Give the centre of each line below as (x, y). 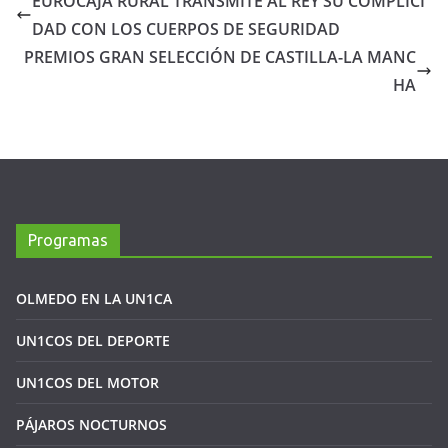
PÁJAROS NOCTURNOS (91, 424)
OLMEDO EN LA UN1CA (94, 298)
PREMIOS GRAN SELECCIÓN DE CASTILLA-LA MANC (220, 56)
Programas (68, 239)
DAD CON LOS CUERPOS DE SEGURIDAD (186, 28)
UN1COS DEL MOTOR (87, 382)
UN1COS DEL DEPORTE (93, 340)
